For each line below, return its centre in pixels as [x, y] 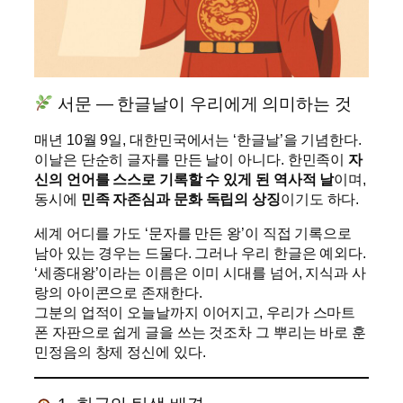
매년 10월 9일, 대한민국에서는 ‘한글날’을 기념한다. [198, 140]
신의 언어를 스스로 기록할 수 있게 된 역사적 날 [184, 179]
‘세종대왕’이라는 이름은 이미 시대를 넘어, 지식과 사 [200, 273]
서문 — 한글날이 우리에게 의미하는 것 [202, 103]
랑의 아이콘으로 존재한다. [118, 293]
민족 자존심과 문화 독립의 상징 [180, 199]
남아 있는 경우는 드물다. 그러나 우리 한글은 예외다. [200, 253]
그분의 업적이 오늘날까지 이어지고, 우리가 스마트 [195, 313]
